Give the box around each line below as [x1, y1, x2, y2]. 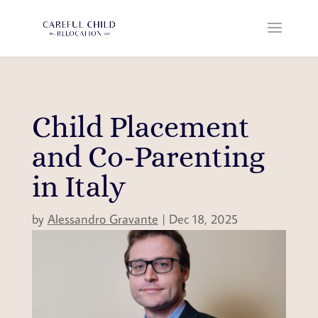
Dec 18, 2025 [168, 211, 238, 227]
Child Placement [31, 110, 250, 144]
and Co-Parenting [31, 140, 265, 174]
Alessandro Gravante [47, 211, 158, 227]
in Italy [31, 170, 126, 204]
